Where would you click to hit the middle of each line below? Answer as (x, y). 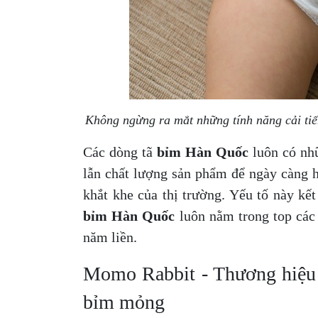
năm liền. (112, 237)
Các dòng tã (120, 152)
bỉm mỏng (124, 302)
